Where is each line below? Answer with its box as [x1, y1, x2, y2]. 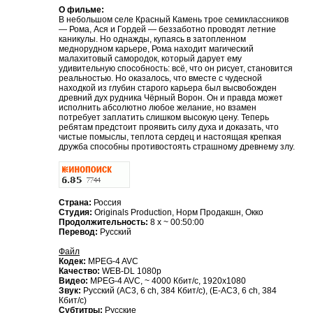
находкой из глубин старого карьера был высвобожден [59, 83, 277, 94]
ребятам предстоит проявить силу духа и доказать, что [59, 122, 279, 133]
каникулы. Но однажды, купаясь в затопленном [59, 34, 246, 45]
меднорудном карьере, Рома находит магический [59, 44, 254, 54]
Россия [94, 198, 122, 208]
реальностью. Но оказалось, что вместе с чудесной [59, 73, 262, 84]
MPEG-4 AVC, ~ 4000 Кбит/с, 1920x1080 [90, 276, 246, 286]
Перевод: [59, 227, 100, 238]
